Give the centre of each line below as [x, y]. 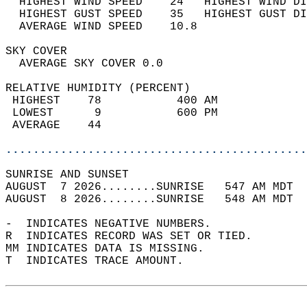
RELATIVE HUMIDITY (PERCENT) [105, 88]
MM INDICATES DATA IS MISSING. [112, 249]
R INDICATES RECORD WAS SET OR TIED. [136, 236]
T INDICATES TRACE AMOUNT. [101, 261]
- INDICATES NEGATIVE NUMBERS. [115, 224]
